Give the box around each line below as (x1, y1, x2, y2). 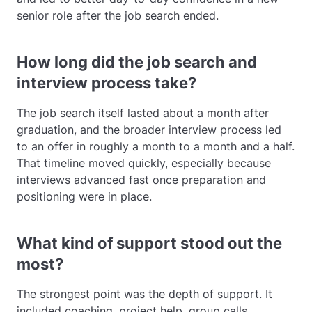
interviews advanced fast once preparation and (17, 173, 266, 187)
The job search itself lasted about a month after (17, 106, 269, 120)
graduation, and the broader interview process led (17, 123, 281, 136)
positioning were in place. (17, 189, 152, 203)
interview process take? (17, 74, 196, 92)
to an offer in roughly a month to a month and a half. (17, 139, 295, 153)
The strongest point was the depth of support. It (17, 287, 272, 301)
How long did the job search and (17, 53, 257, 71)
